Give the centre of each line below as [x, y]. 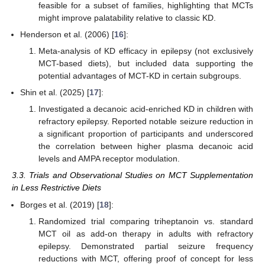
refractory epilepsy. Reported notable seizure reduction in [146, 122]
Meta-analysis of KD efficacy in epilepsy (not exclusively [146, 51]
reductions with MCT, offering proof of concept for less [146, 258]
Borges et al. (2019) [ [60, 204]
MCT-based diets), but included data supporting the [146, 63]
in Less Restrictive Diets [56, 188]
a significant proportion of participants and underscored [146, 134]
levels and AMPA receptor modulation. [109, 159]
